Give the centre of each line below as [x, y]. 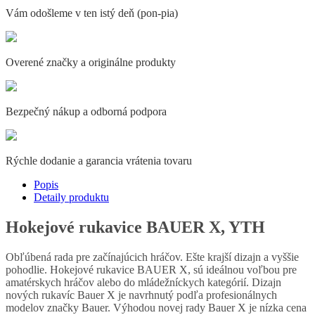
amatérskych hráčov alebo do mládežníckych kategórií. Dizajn [143, 283]
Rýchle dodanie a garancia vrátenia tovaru [99, 161]
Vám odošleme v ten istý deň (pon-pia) [92, 13]
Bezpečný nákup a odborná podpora [86, 112]
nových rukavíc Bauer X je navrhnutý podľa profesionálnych [141, 295]
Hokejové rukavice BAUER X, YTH [135, 227]
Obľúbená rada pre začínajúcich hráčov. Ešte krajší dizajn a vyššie [152, 257]
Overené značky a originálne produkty [91, 63]
